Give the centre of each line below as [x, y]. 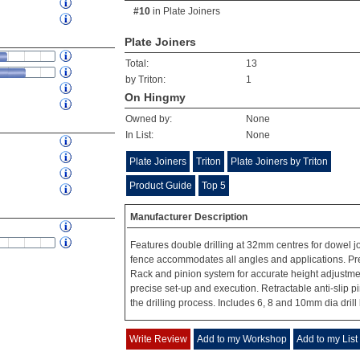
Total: [137, 63]
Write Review [158, 339]
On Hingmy [155, 97]
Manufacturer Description [189, 217]
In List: [139, 135]
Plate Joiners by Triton [279, 162]
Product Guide [161, 186]
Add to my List [327, 339]
